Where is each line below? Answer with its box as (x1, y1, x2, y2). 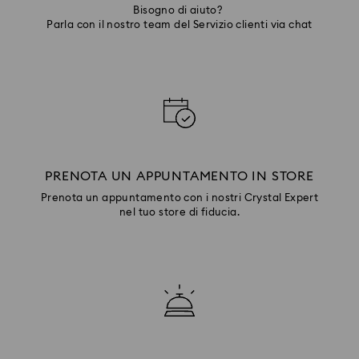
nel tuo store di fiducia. (119, 207, 240, 218)
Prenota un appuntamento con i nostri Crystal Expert (40, 192, 319, 204)
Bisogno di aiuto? (133, 5, 226, 16)
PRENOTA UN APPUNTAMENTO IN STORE (45, 169, 314, 183)
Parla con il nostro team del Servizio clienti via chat (46, 19, 313, 30)
